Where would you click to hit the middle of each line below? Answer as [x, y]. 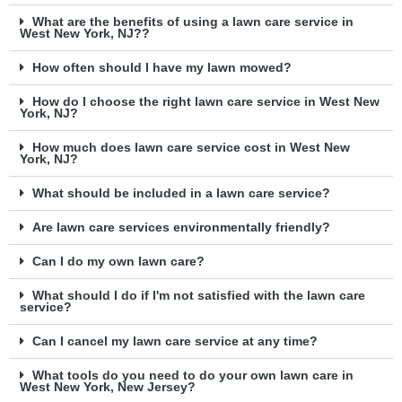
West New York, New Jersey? [108, 388]
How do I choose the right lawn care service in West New [205, 102]
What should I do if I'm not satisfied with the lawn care [198, 296]
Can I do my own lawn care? [118, 262]
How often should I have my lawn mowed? [162, 68]
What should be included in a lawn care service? [181, 194]
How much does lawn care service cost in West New [191, 148]
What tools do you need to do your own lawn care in [192, 376]
